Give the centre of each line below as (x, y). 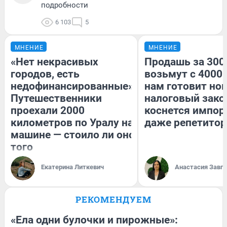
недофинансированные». (73, 86)
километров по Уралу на (72, 123)
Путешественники (56, 99)
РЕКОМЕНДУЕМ (113, 200)
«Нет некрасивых (54, 62)
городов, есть (45, 74)
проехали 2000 (48, 111)
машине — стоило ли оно (73, 135)
